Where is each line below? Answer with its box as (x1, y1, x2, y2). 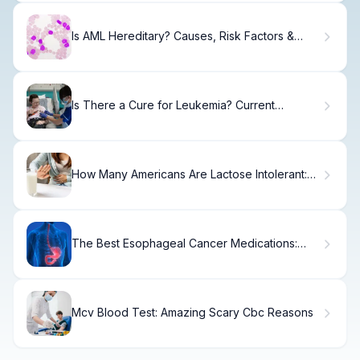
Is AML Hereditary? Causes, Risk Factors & (72, 29, 294, 43)
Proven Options (72, 250, 154, 264)
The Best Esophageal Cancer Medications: (72, 236, 297, 251)
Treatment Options (72, 112, 170, 126)
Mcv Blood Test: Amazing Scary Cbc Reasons (72, 305, 313, 320)
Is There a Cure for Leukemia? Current (72, 98, 275, 112)
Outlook (72, 43, 113, 57)
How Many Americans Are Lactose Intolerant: (72, 167, 307, 182)
